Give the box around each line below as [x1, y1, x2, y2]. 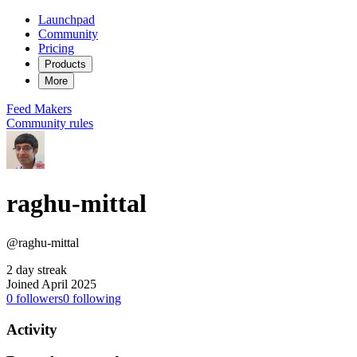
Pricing [38, 41, 74, 55]
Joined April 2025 [6, 277, 96, 291]
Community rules [6, 116, 93, 130]
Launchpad [38, 13, 95, 26]
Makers [34, 102, 72, 116]
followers [13, 291, 63, 305]
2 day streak [6, 262, 67, 277]
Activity [6, 320, 57, 338]
